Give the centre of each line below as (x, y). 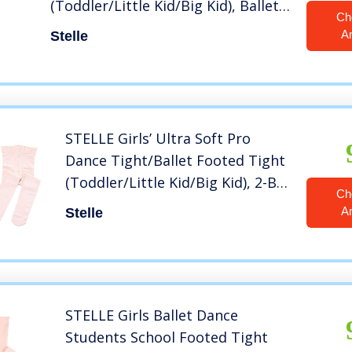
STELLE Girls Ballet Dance (152, 315)
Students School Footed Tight (167, 337)
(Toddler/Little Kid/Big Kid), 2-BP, (178, 183)
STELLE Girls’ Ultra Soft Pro (158, 139)
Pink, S (72, 28)
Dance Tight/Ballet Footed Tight (176, 161)
